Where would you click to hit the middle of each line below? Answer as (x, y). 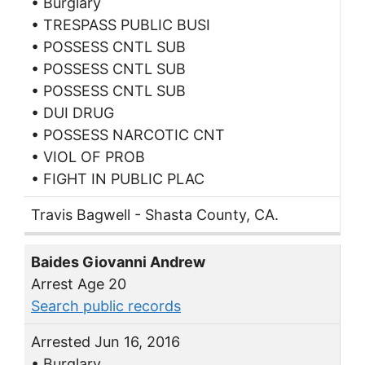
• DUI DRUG (73, 113)
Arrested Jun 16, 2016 (106, 341)
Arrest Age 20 (79, 284)
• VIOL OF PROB (88, 157)
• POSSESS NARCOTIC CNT (128, 135)
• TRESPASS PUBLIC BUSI (121, 25)
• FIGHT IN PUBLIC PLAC (118, 179)
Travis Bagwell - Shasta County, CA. (155, 215)
